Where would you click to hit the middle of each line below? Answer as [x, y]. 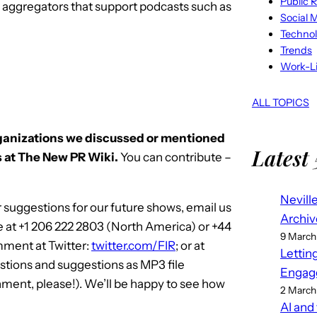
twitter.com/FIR [133, 245]
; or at [190, 245]
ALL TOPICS [280, 102]
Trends [296, 50]
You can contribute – [175, 157]
